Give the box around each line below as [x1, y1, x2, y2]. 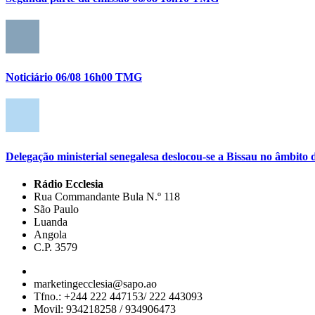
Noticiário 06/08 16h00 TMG [6, 71, 142, 84]
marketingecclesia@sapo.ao [34, 277, 157, 290]
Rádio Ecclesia [34, 177, 103, 190]
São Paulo [34, 202, 79, 215]
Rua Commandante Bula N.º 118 [34, 190, 180, 202]
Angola [34, 228, 67, 240]
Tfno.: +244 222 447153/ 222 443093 [34, 290, 202, 302]
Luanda [34, 215, 67, 228]
